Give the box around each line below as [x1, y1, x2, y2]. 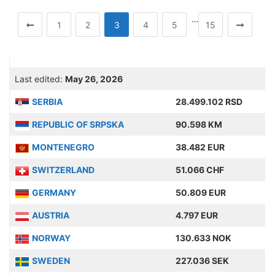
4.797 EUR [176, 210, 218, 220]
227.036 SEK [176, 255, 229, 266]
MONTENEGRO [32, 142, 95, 152]
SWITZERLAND [32, 165, 95, 175]
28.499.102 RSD [176, 96, 242, 107]
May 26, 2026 [65, 74, 123, 84]
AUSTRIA [32, 210, 69, 220]
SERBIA [32, 96, 63, 107]
